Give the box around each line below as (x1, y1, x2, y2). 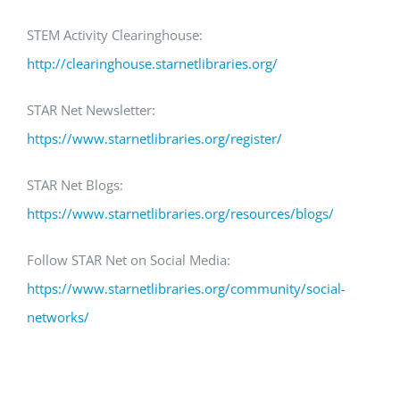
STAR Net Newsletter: (27, 101, 155, 119)
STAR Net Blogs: (27, 176, 123, 194)
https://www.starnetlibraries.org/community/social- (27, 279, 346, 297)
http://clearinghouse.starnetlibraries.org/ (27, 54, 278, 72)
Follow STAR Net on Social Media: (27, 251, 230, 269)
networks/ (27, 308, 89, 326)
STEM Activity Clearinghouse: (27, 26, 203, 44)
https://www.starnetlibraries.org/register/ (27, 129, 282, 147)
